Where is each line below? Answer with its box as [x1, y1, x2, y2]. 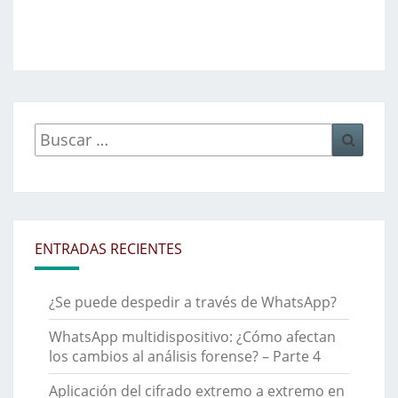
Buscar [34, 122, 83, 142]
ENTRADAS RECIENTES [35, 238, 182, 259]
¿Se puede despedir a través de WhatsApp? [49, 291, 337, 312]
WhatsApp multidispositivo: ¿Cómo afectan [49, 326, 336, 346]
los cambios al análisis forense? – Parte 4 [49, 346, 321, 366]
